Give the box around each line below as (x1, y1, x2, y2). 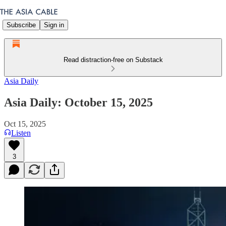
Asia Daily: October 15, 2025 (4, 95, 153, 109)
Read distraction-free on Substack (63, 56, 163, 64)
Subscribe (7, 21, 36, 29)
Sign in (44, 21, 64, 29)
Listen (11, 128, 31, 137)
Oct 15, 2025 (4, 119, 46, 128)
